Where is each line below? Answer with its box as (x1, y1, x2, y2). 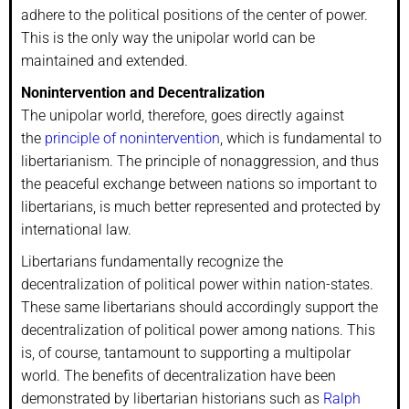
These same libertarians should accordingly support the (21, 298, 378, 316)
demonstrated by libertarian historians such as (21, 389, 323, 407)
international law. (21, 220, 131, 238)
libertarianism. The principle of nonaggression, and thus (21, 152, 379, 170)
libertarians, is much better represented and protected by (21, 197, 381, 215)
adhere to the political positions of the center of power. (21, 5, 368, 24)
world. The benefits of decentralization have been (21, 366, 336, 384)
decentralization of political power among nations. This (21, 320, 375, 339)
